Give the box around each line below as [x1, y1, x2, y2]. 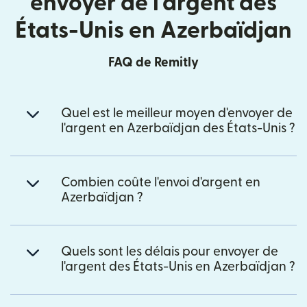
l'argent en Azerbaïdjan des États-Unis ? [61, 121, 295, 135]
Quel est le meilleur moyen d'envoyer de [61, 106, 293, 120]
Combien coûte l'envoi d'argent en [61, 175, 260, 189]
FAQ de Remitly [108, 56, 199, 69]
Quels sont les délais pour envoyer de [61, 245, 278, 258]
